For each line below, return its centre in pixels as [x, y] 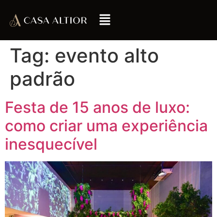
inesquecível [51, 144]
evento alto [107, 56]
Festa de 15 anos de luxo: [97, 108]
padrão [42, 79]
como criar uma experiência [106, 126]
